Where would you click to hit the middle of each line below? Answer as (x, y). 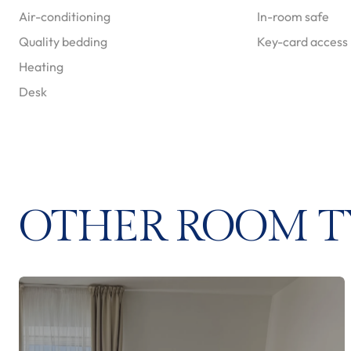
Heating (41, 67)
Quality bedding (63, 42)
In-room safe (293, 17)
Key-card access (302, 42)
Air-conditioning (65, 17)
